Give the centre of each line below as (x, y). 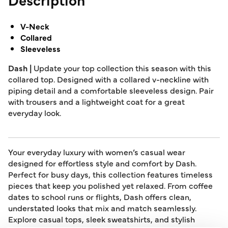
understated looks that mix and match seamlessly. (102, 208)
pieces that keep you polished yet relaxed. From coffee (110, 185)
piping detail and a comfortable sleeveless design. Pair (111, 90)
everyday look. (35, 112)
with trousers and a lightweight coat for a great (96, 101)
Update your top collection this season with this (122, 68)
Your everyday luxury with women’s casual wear (97, 152)
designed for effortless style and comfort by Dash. (102, 163)
